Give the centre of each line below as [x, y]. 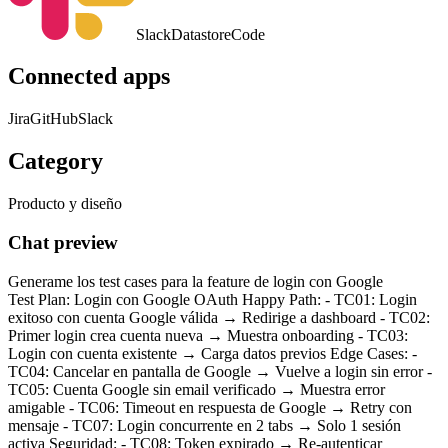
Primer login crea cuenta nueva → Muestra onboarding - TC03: [208, 335]
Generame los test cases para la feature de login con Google [195, 281]
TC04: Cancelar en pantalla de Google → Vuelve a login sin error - [220, 371]
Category [55, 161]
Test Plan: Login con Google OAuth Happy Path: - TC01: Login [212, 299]
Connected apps [89, 76]
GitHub [54, 119]
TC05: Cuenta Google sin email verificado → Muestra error [196, 389]
